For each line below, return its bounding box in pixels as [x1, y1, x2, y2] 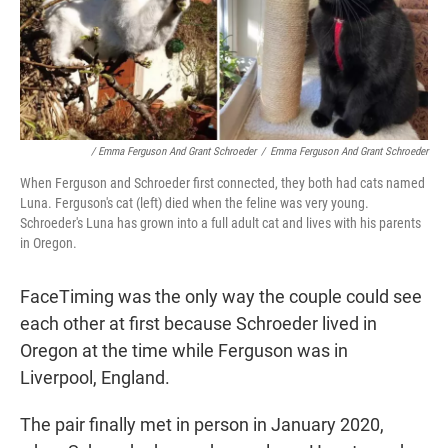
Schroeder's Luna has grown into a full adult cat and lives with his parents [20, 214, 421, 231]
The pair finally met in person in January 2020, [20, 413, 384, 435]
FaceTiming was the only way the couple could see [20, 285, 422, 307]
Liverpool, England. [20, 366, 170, 388]
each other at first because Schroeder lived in [20, 312, 377, 334]
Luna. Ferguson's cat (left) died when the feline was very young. [20, 194, 369, 211]
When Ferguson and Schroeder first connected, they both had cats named [20, 174, 425, 191]
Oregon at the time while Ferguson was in [20, 339, 348, 361]
